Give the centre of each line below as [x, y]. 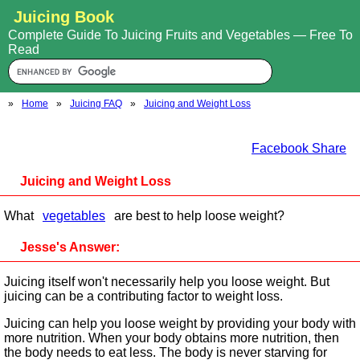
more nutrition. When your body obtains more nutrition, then [172, 338]
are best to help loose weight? [198, 216]
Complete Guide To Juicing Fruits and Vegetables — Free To [180, 35]
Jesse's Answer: [70, 247]
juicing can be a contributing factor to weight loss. [143, 296]
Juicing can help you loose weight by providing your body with [180, 323]
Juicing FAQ [96, 104]
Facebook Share [299, 148]
